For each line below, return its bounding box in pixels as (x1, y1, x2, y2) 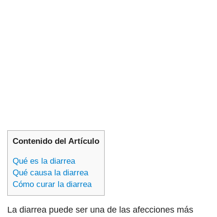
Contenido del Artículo (13, 136, 99, 146)
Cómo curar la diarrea (13, 180, 92, 189)
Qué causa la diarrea (13, 168, 88, 178)
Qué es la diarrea (13, 156, 75, 166)
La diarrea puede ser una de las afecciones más (7, 205, 193, 215)
